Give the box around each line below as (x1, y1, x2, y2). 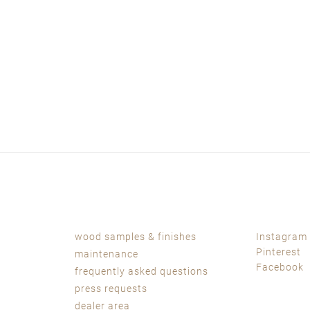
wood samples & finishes (75, 231, 197, 242)
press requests (75, 283, 147, 294)
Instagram (256, 231, 307, 242)
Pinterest (256, 246, 301, 257)
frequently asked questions (75, 266, 208, 277)
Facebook (256, 262, 304, 273)
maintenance (75, 248, 138, 259)
